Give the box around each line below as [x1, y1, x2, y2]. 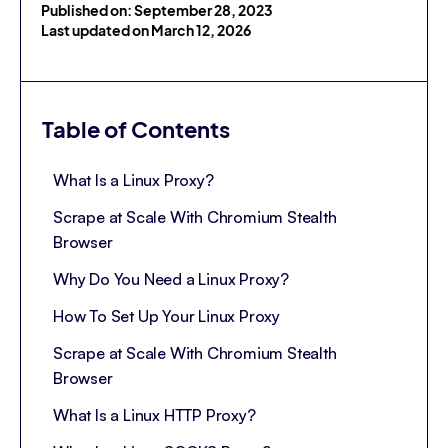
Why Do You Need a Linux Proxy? [53, 269, 289, 289]
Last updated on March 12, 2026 [41, 22, 251, 39]
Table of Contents [42, 117, 230, 143]
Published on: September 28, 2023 [41, 2, 273, 19]
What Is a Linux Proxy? [53, 170, 214, 190]
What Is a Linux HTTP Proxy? [53, 405, 256, 425]
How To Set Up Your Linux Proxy [53, 306, 280, 326]
